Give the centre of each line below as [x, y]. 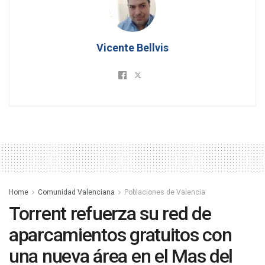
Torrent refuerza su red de [110, 214]
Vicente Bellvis [132, 48]
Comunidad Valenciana [76, 193]
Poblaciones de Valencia [165, 193]
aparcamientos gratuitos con [120, 235]
